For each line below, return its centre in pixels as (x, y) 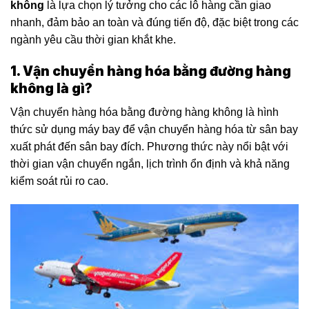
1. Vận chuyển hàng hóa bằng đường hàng (151, 71)
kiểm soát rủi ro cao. (59, 181)
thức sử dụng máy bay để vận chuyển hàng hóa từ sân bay (154, 130)
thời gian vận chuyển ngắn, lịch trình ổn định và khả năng (150, 164)
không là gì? (51, 88)
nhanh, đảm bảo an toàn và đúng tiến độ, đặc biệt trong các (154, 22)
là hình (261, 112)
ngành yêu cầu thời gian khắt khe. (93, 40)
